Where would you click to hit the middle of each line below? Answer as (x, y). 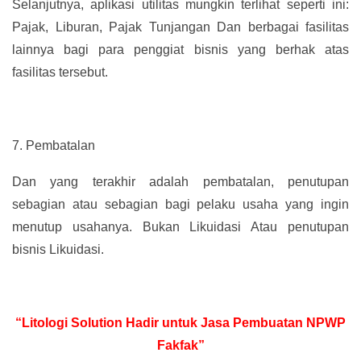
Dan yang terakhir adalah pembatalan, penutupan (180, 182)
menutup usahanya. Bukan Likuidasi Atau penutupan (180, 227)
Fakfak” (180, 346)
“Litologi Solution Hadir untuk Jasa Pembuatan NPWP (180, 323)
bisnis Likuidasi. (58, 250)
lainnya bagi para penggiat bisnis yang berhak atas (180, 49)
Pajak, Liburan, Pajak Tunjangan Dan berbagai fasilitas (180, 27)
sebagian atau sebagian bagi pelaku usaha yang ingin (180, 205)
